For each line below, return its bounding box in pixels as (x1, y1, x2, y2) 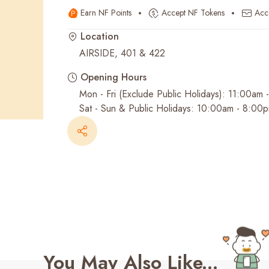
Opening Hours (80, 70, 147, 84)
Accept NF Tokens (162, 7, 225, 19)
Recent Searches (51, 20, 134, 35)
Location (80, 29, 119, 43)
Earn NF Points (80, 7, 131, 19)
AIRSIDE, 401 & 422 (79, 46, 165, 60)
